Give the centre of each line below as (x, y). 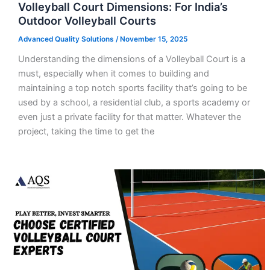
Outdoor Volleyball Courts (87, 21)
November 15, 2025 (153, 39)
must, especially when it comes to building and (113, 74)
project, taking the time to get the (86, 132)
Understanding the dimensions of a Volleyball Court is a (131, 59)
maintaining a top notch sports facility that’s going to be (132, 88)
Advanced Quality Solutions (67, 39)
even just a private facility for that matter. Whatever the (129, 117)
